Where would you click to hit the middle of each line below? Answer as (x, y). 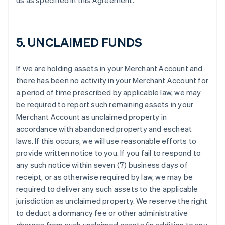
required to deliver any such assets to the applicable (107, 189)
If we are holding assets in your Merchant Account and (109, 68)
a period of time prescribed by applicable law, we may (109, 92)
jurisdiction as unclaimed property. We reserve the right (112, 201)
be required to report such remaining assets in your (105, 104)
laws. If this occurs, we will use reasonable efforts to (106, 141)
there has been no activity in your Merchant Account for (113, 80)
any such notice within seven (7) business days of (102, 165)
